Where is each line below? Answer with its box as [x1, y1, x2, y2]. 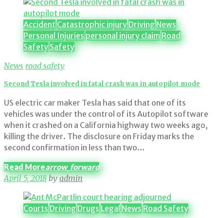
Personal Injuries [23, 31, 84, 40]
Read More [4, 162, 45, 171]
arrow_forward [45, 162, 99, 171]
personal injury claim [86, 31, 160, 40]
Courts [23, 203, 48, 213]
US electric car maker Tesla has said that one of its [4, 97, 186, 108]
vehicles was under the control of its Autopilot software [4, 109, 208, 119]
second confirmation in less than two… [4, 142, 145, 152]
